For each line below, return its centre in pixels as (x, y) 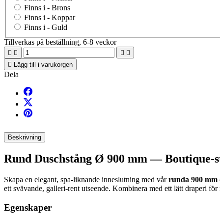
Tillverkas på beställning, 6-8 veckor (60, 42)
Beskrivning (25, 137)
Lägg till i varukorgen (43, 65)
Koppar (63, 18)
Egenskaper (28, 207)
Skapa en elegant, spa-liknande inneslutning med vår (86, 179)
